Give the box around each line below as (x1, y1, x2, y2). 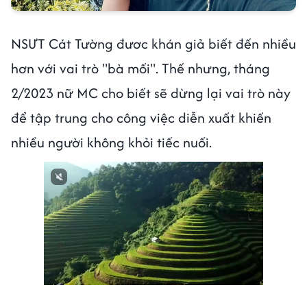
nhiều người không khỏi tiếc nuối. (11, 132, 215, 153)
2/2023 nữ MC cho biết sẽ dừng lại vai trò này (11, 83, 291, 103)
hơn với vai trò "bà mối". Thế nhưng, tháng (11, 58, 270, 79)
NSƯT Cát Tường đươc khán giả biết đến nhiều (11, 34, 296, 54)
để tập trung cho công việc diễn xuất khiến (11, 108, 271, 128)
